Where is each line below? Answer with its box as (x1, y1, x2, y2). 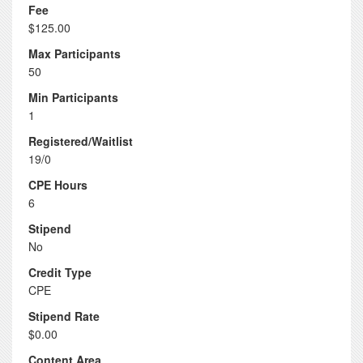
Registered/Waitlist (28, 133, 133, 149)
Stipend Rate (28, 308, 100, 324)
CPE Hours (28, 177, 88, 193)
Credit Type (28, 264, 92, 280)
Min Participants (28, 89, 118, 105)
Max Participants (28, 45, 121, 62)
